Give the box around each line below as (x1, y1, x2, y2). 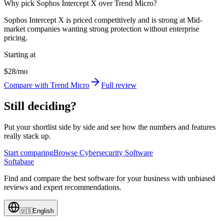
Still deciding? (4, 100, 76, 113)
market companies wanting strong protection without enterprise (4, 25, 199, 34)
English (33, 207, 54, 215)
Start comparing (4, 148, 53, 157)
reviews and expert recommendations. (4, 183, 121, 192)
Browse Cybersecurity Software (53, 148, 153, 157)
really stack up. (4, 132, 51, 141)
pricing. (4, 34, 28, 42)
